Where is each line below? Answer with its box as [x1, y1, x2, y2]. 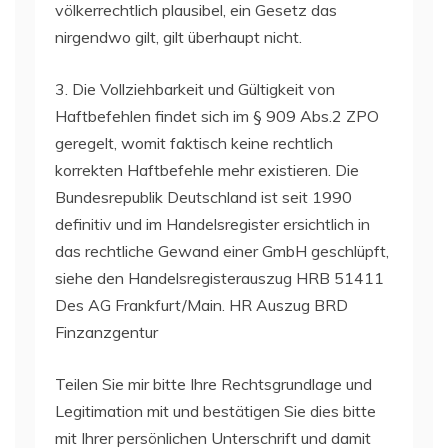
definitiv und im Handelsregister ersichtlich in [55, 213, 370, 234]
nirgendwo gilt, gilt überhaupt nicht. [55, 26, 302, 47]
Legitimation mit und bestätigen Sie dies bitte [55, 400, 376, 421]
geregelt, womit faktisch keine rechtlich [55, 132, 333, 153]
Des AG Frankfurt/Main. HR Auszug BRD [55, 294, 348, 315]
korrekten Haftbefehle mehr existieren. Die [55, 159, 359, 180]
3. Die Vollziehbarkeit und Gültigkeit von [55, 78, 335, 99]
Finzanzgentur [55, 321, 158, 342]
